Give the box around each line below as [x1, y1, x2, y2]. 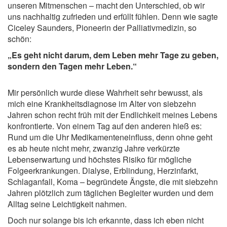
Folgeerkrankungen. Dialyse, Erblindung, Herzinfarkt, [8, 164, 198, 176]
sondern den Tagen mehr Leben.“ [8, 60, 137, 72]
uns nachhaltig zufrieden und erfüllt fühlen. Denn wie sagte [8, 10, 218, 22]
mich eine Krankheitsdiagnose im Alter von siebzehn [8, 97, 196, 109]
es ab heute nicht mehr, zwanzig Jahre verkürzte [8, 142, 180, 154]
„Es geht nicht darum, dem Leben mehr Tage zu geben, [8, 49, 218, 61]
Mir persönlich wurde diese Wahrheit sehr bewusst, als [8, 86, 203, 98]
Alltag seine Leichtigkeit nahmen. [8, 198, 127, 210]
